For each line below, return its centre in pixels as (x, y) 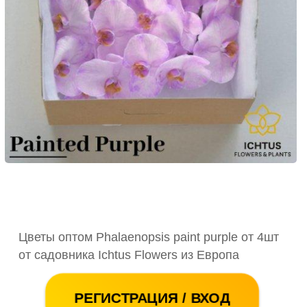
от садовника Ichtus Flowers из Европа (129, 255)
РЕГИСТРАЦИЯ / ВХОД (152, 298)
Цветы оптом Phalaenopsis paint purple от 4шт (149, 237)
